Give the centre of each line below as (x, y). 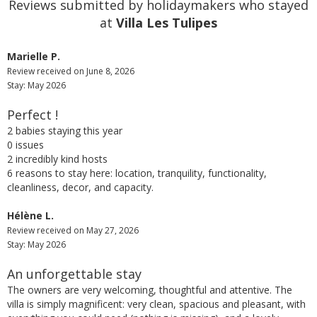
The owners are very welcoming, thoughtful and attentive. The (150, 289)
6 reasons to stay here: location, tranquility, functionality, (137, 173)
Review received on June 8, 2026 (71, 71)
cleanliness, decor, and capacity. (80, 187)
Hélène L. (30, 215)
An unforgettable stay (74, 273)
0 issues (25, 144)
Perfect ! (33, 114)
